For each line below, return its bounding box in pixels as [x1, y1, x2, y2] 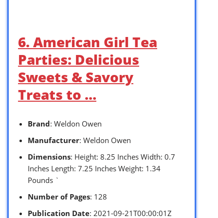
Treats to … [18, 85, 96, 104]
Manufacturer [28, 135, 79, 145]
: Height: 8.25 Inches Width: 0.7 [71, 151, 175, 162]
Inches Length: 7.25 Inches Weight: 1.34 [28, 163, 161, 173]
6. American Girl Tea [18, 32, 157, 51]
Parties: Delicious [18, 50, 139, 69]
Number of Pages [28, 191, 90, 201]
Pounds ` [28, 175, 59, 185]
